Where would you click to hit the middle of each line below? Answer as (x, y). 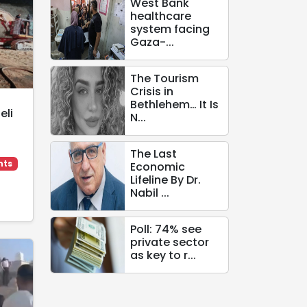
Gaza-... (152, 42)
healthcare (160, 16)
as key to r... (163, 255)
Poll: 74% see (165, 229)
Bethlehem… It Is (174, 105)
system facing (170, 29)
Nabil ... (149, 193)
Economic (157, 167)
